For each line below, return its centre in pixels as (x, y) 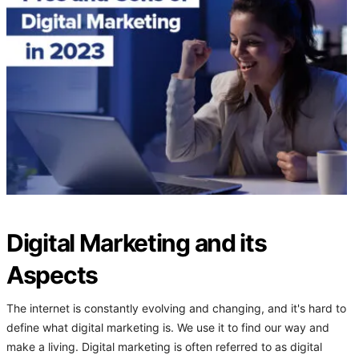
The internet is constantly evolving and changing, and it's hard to (176, 309)
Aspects (52, 275)
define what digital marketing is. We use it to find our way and (168, 328)
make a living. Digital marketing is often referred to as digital (164, 347)
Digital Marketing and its (137, 243)
